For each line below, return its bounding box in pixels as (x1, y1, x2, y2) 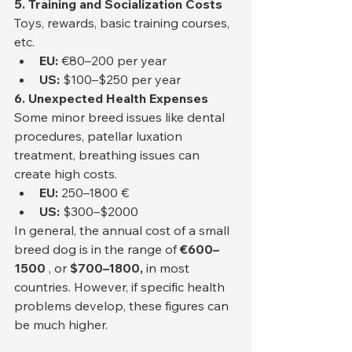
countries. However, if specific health (14, 279, 228, 295)
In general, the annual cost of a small (14, 222, 233, 239)
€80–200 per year (58, 53, 167, 69)
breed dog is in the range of (14, 241, 180, 258)
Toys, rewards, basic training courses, (14, 15, 233, 31)
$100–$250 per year (60, 71, 181, 88)
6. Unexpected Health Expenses (14, 90, 208, 107)
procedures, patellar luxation (14, 128, 185, 145)
